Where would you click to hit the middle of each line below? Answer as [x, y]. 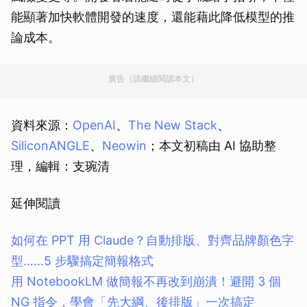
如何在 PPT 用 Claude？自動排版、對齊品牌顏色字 [152, 241]
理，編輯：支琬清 [60, 167]
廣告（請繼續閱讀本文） [153, 79]
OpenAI [94, 125]
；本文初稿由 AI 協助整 [211, 146]
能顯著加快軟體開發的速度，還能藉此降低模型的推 [153, 17]
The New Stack [173, 125]
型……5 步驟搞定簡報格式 [82, 261]
